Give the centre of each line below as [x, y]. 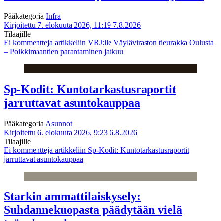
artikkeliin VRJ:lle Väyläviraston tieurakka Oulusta [133, 42]
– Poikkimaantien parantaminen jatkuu [64, 51]
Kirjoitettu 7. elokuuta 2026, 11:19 [57, 25]
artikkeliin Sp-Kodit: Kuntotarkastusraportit [121, 150]
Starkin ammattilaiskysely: [72, 197]
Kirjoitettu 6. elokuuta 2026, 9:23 [56, 132]
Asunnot [59, 123]
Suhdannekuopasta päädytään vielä [93, 210]
